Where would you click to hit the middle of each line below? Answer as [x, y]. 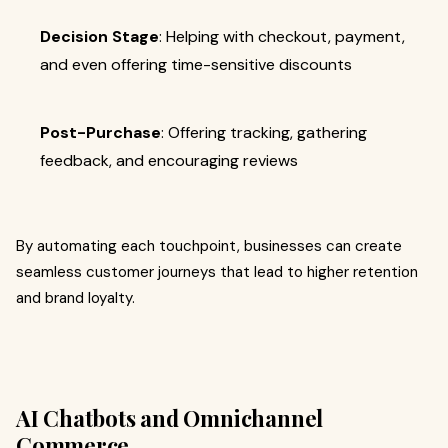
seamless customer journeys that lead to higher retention [217, 271]
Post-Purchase [100, 132]
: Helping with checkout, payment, [282, 36]
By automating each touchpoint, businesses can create [209, 245]
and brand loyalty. [75, 297]
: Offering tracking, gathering [264, 132]
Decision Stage [99, 36]
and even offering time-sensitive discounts [196, 64]
